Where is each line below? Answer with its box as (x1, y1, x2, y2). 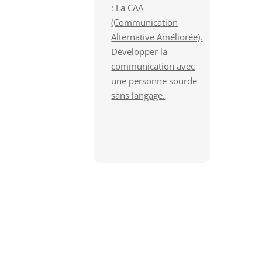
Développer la (111, 46, 168, 57)
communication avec (111, 60, 195, 72)
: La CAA (111, 2, 144, 13)
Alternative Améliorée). (111, 31, 203, 43)
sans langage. (111, 89, 166, 101)
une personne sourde (111, 75, 198, 87)
